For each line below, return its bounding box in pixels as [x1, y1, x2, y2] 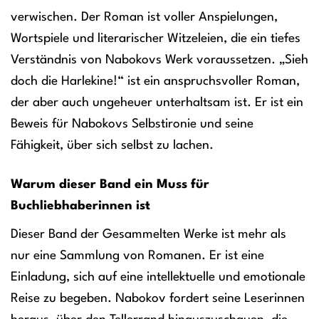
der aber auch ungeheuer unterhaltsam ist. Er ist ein [11, 97, 303, 110]
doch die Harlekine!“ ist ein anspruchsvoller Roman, [11, 75, 300, 88]
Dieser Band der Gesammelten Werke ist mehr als [11, 228, 286, 241]
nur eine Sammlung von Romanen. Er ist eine [11, 249, 264, 262]
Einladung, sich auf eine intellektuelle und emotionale [11, 271, 305, 283]
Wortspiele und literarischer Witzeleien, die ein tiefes [11, 33, 300, 46]
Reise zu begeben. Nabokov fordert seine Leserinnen [11, 292, 305, 305]
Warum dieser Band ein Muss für [11, 178, 209, 191]
